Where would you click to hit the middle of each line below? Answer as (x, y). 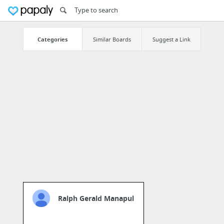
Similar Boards (112, 39)
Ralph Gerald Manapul (96, 198)
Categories (53, 39)
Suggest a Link (171, 39)
